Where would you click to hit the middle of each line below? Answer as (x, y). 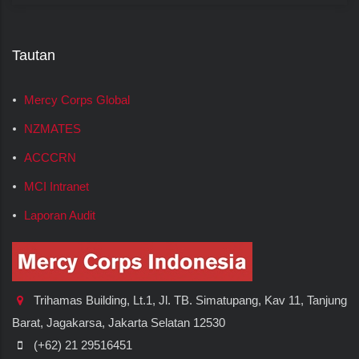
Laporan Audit (60, 216)
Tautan (34, 56)
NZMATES (52, 129)
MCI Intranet (56, 187)
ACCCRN (50, 158)
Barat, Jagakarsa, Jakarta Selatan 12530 (119, 323)
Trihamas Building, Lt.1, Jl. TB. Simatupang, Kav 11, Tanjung (189, 300)
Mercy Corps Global (77, 101)
